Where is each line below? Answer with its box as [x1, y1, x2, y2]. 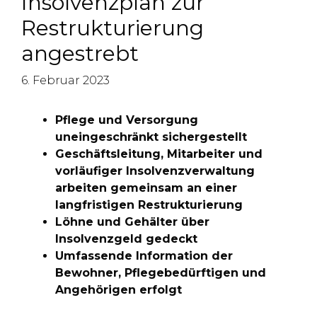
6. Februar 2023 [21, 74, 110, 87]
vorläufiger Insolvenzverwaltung [55, 164, 255, 178]
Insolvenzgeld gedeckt [55, 232, 197, 246]
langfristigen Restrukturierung [55, 198, 243, 212]
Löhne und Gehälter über [55, 215, 209, 229]
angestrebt [21, 40, 139, 67]
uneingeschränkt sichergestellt [55, 130, 247, 144]
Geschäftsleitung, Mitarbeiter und [55, 147, 263, 161]
